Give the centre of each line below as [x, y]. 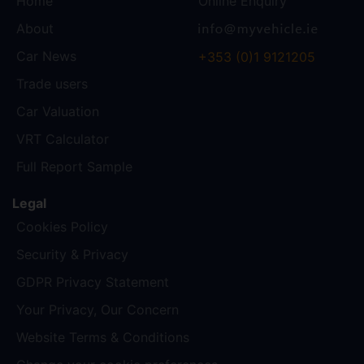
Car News [46, 56]
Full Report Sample [74, 167]
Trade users [52, 84]
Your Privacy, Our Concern [97, 310]
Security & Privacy [72, 255]
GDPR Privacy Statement [93, 282]
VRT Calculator [63, 139]
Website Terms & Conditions [103, 338]
